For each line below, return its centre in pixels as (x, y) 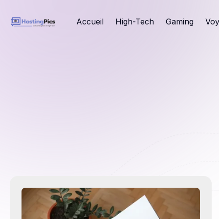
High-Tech (135, 22)
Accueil (90, 22)
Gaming (180, 22)
